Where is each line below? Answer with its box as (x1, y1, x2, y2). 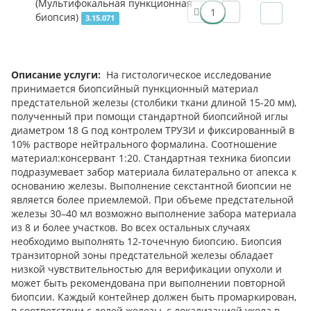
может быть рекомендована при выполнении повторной (11, 276, 285, 290)
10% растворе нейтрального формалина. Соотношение (11, 137, 277, 151)
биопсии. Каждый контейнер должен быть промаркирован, (11, 290, 296, 304)
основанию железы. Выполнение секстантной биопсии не (11, 179, 292, 193)
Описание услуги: (11, 68, 101, 82)
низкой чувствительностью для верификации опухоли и (11, 262, 282, 276)
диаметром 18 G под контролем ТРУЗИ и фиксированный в (11, 124, 294, 137)
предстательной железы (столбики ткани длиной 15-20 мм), (11, 96, 296, 110)
